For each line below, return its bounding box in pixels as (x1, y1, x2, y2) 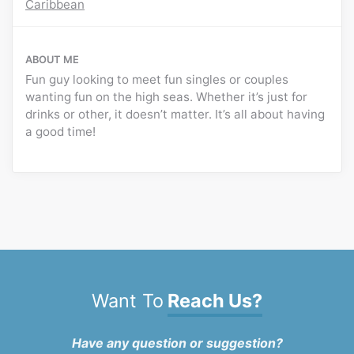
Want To (92, 289, 164, 313)
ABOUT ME (25, 53, 79, 66)
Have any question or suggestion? (71, 335, 283, 352)
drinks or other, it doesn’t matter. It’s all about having (25, 107, 325, 122)
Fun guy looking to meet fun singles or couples (25, 72, 288, 88)
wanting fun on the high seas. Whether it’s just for (25, 89, 307, 105)
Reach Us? (168, 289, 262, 313)
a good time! (25, 124, 96, 140)
